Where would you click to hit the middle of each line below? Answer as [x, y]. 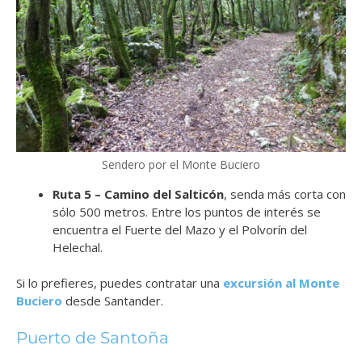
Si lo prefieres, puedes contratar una [120, 283]
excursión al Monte [281, 283]
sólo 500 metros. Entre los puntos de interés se [187, 211]
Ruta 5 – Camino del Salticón [138, 194]
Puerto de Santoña [93, 337]
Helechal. [78, 247]
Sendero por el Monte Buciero [181, 164]
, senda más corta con [285, 194]
